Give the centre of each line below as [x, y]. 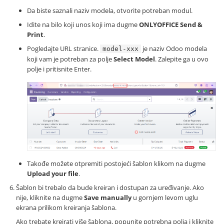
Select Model [134, 59]
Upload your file [53, 174]
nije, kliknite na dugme [50, 198]
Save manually [108, 198]
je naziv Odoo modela [174, 49]
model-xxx [120, 49]
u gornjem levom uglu [165, 198]
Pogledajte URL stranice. [63, 49]
